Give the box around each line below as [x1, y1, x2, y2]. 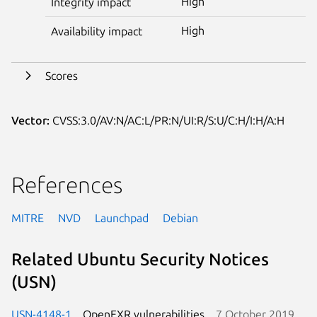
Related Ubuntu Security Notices [11, 250, 269, 270]
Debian [163, 211, 198, 224]
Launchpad [95, 211, 149, 224]
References [11, 171, 122, 197]
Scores [45, 69, 78, 82]
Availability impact [51, 24, 142, 38]
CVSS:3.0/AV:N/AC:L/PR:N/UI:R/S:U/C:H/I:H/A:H [50, 113, 284, 127]
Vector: [11, 113, 50, 127]
